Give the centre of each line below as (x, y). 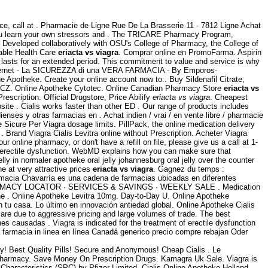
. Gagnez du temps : (189, 169)
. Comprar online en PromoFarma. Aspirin (190, 52)
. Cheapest (229, 97)
